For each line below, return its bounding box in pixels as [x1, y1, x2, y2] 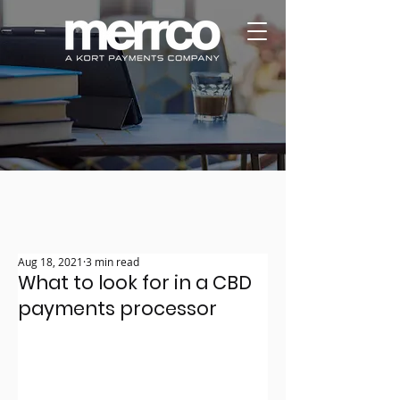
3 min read [86, 254, 139, 269]
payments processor [18, 296, 217, 321]
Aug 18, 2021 [18, 254, 83, 269]
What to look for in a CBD [18, 270, 252, 296]
